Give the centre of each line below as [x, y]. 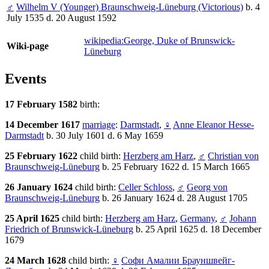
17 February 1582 [42, 104]
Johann [243, 219]
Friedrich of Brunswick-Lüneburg [69, 229]
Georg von [207, 187]
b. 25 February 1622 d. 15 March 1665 [175, 167]
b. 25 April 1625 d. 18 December [197, 229]
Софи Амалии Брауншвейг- [178, 261]
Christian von [233, 156]
